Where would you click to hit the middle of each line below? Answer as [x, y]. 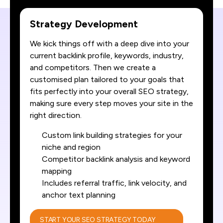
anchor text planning [79, 195]
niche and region [71, 147]
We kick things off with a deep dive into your [110, 43]
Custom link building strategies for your [112, 135]
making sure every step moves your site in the [111, 103]
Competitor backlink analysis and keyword [116, 159]
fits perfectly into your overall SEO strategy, [109, 91]
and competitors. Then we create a [93, 67]
